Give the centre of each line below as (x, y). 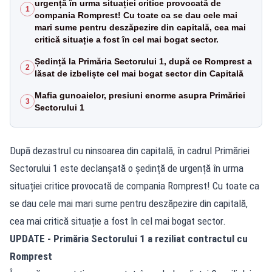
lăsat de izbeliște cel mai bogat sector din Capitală (139, 73)
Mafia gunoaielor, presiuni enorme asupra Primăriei (140, 95)
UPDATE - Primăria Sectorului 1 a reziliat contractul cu (129, 238)
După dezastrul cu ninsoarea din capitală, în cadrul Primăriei (130, 150)
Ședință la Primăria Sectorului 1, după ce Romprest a (143, 61)
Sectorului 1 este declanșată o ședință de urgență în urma (127, 168)
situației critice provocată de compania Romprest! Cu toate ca (134, 185)
